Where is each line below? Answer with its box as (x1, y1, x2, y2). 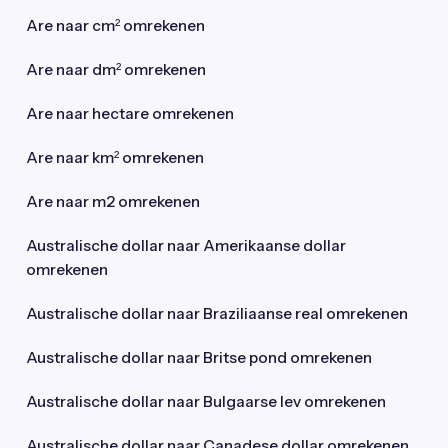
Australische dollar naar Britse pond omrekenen (26, 348, 372, 367)
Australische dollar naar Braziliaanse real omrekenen (26, 304, 408, 323)
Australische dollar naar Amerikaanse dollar (26, 236, 346, 255)
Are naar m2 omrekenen (26, 192, 200, 211)
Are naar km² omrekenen (26, 148, 204, 167)
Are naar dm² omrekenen (26, 60, 206, 79)
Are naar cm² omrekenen (26, 16, 205, 35)
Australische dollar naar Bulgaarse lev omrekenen (26, 392, 386, 411)
